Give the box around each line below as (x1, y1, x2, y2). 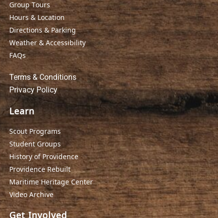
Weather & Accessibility (9, 37, 86, 48)
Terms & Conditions (9, 73, 76, 82)
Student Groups (9, 139, 61, 149)
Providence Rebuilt (9, 164, 71, 174)
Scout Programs (9, 126, 61, 136)
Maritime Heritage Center (9, 177, 93, 187)
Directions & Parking (9, 25, 76, 35)
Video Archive (9, 189, 54, 200)
